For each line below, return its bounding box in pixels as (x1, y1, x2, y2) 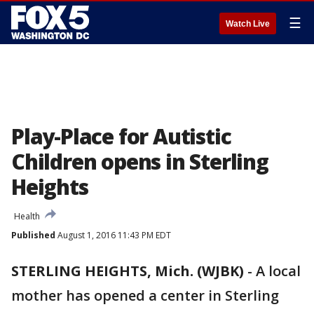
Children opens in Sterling (11, 147, 268, 176)
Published (11, 229, 55, 241)
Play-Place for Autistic (11, 122, 231, 151)
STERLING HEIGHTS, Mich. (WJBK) (11, 261, 244, 280)
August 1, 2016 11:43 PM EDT (55, 229, 171, 241)
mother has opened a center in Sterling (11, 286, 279, 305)
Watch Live (226, 19, 270, 29)
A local (256, 261, 301, 280)
